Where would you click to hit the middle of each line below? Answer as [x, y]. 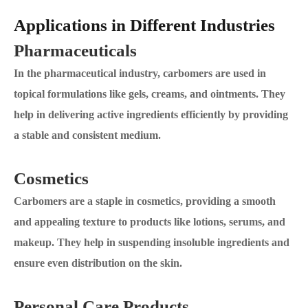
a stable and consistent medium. [87, 135]
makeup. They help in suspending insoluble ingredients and [152, 242]
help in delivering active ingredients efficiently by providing [151, 114]
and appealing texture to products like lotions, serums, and [150, 222]
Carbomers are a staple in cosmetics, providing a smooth [145, 201]
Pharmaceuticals [75, 51]
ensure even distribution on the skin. [98, 263]
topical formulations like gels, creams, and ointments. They [150, 94]
